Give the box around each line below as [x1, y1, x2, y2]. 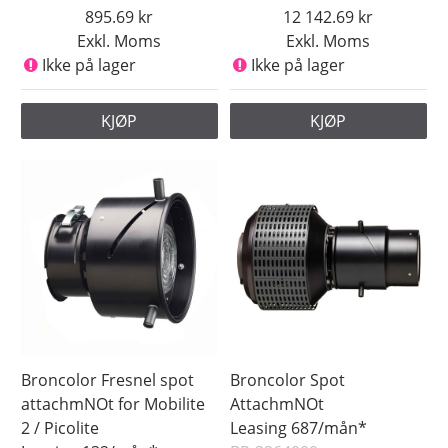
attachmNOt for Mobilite [21, 392, 206, 415]
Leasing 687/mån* [230, 416, 368, 439]
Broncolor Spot [230, 368, 346, 391]
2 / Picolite [21, 416, 100, 439]
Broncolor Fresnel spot [21, 368, 195, 391]
